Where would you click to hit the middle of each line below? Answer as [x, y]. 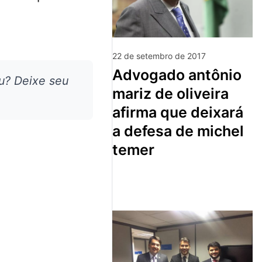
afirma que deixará [178, 112]
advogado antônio [118, 75]
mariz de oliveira [170, 93]
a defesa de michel [178, 131]
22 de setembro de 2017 [159, 56]
